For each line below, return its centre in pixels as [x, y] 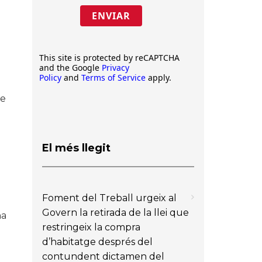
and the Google [70, 68]
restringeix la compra [91, 227]
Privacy [116, 68]
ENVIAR [111, 16]
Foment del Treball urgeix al [109, 198]
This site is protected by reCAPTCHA [109, 58]
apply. [158, 77]
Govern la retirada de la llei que [116, 212]
